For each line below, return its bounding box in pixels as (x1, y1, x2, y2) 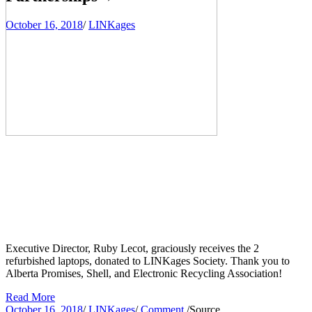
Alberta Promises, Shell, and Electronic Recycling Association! (6, 267, 282, 280)
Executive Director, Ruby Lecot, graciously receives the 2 (6, 242, 259, 255)
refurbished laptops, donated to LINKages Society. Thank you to (6, 255, 290, 267)
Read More (6, 291, 55, 304)
